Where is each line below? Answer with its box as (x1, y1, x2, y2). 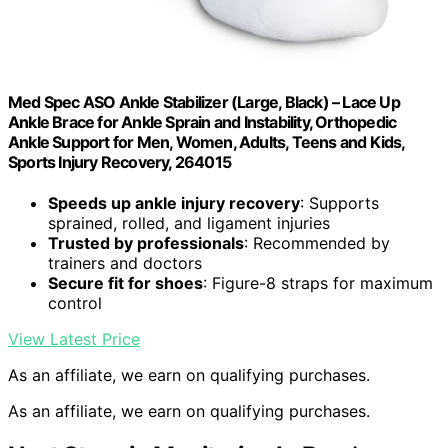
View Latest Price (8, 328, 140, 349)
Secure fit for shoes (48, 272, 203, 293)
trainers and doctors (48, 252, 202, 273)
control (48, 292, 102, 313)
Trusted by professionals (48, 232, 244, 253)
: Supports (300, 192, 379, 213)
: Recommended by (244, 232, 390, 253)
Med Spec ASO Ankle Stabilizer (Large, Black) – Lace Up (8, 91, 400, 112)
